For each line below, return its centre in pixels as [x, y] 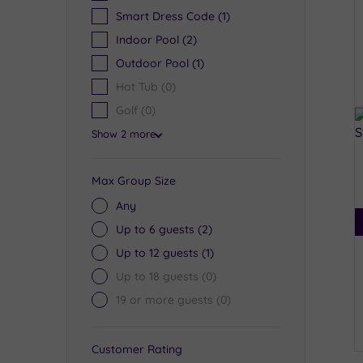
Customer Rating [137, 349]
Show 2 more [124, 134]
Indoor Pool [147, 40]
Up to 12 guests [157, 253]
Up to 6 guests [155, 229]
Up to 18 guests [157, 276]
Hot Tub [137, 87]
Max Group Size [134, 181]
